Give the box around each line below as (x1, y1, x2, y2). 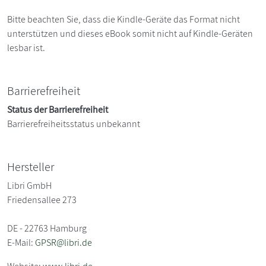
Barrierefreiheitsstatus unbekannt (7, 117, 140, 130)
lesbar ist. (7, 41, 45, 54)
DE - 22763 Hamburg (7, 221, 87, 235)
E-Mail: (7, 236, 35, 249)
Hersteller (7, 159, 54, 175)
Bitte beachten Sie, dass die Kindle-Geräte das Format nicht (7, 12, 240, 26)
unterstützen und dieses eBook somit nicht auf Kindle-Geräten (7, 27, 253, 40)
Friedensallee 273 (7, 193, 77, 206)
